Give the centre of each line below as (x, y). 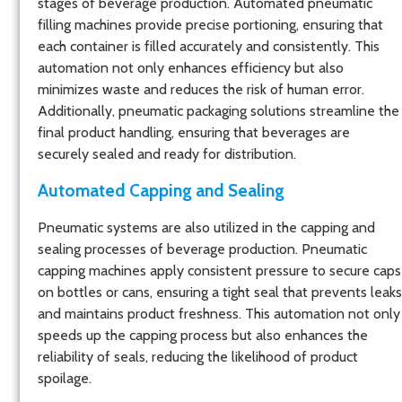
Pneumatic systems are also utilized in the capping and (206, 227)
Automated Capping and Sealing (161, 190)
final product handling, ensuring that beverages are (194, 132)
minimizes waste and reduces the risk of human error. (201, 89)
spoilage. (65, 378)
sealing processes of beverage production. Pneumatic (202, 249)
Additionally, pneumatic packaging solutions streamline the (218, 110)
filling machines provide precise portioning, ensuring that (210, 24)
